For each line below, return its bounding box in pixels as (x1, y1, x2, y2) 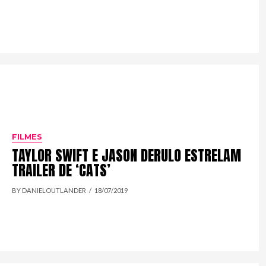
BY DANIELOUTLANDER (12, 186, 87, 195)
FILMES (12, 132, 43, 142)
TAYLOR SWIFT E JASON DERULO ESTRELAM (12, 145, 242, 167)
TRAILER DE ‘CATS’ (12, 160, 111, 182)
